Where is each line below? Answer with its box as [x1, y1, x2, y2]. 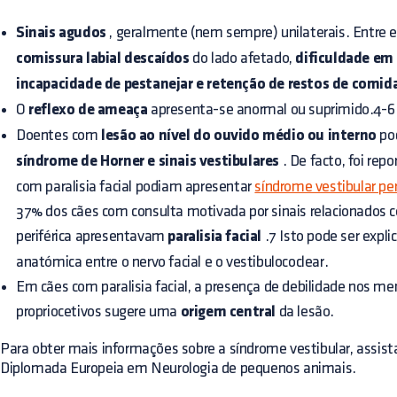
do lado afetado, [189, 51, 296, 66]
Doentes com [16, 128, 102, 143]
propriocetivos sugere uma [16, 304, 181, 319]
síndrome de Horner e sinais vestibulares [16, 153, 280, 170]
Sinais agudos [16, 25, 106, 42]
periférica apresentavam [16, 229, 168, 244]
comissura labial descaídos [16, 51, 190, 67]
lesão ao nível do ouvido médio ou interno [101, 128, 377, 144]
